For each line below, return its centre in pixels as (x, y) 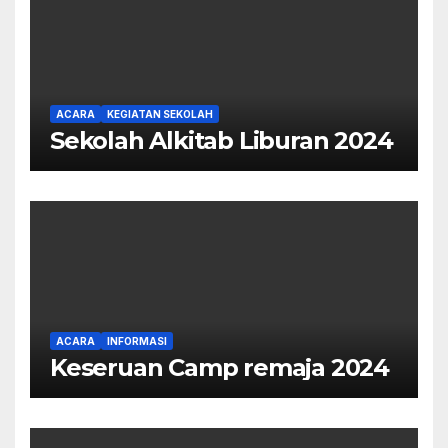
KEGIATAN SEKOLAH (160, 114)
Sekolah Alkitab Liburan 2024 (221, 141)
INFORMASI (137, 341)
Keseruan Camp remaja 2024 (219, 368)
